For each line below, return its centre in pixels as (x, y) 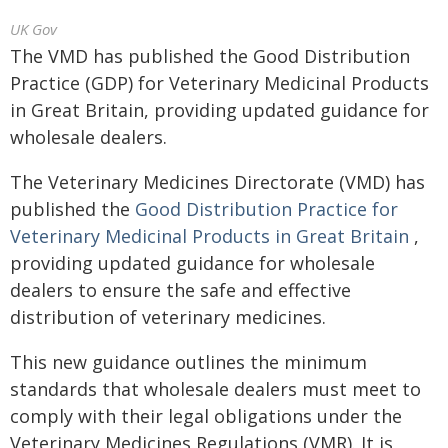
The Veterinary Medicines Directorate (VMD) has (217, 182)
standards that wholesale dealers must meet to (215, 389)
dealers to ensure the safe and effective (180, 290)
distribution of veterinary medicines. (168, 317)
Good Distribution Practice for (266, 209)
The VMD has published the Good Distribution (210, 56)
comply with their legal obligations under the (206, 416)
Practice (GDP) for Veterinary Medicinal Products (219, 83)
